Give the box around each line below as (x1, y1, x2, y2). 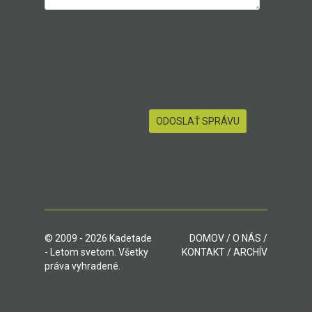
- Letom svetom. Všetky (45, 247, 148, 258)
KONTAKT (182, 247, 225, 258)
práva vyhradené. (45, 260, 120, 272)
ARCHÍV (233, 247, 267, 258)
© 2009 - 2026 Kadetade (45, 233, 152, 244)
